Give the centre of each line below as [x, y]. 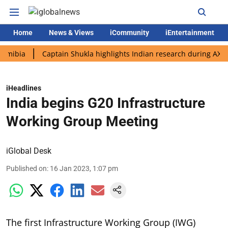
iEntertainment [190, 33]
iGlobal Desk [29, 151]
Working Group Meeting [82, 121]
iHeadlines [24, 88]
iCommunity [130, 33]
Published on [26, 168]
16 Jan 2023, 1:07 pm [84, 168]
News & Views [71, 33]
